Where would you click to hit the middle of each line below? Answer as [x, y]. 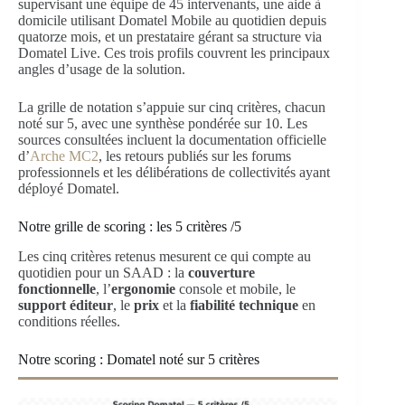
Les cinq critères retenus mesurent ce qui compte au [165, 257]
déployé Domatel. [69, 189]
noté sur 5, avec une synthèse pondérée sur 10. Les [163, 124]
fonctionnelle [57, 289]
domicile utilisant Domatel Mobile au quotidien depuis [172, 21]
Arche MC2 [64, 156]
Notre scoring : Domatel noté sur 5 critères [139, 360]
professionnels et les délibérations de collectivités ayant [174, 173]
